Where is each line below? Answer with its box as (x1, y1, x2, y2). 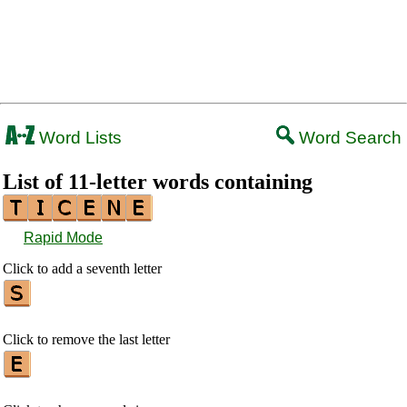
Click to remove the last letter (3, 332, 170, 347)
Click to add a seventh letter (3, 261, 162, 276)
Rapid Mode (24, 230, 103, 245)
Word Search (294, 128, 402, 147)
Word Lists (35, 128, 122, 147)
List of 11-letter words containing (3, 170, 313, 194)
